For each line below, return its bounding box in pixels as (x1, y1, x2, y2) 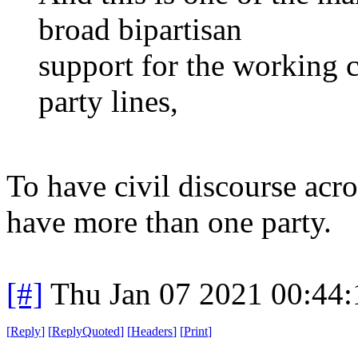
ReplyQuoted (52, 324, 120, 338)
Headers (131, 324, 173, 338)
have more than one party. (6, 204, 332, 239)
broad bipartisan (38, 11, 242, 46)
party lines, (38, 83, 178, 118)
